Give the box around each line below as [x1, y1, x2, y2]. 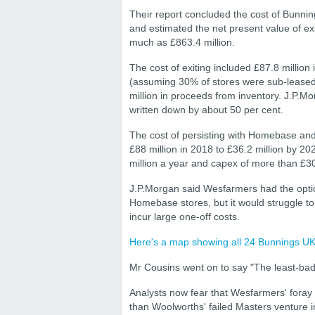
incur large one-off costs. [129, 211, 240, 223]
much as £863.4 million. [129, 37, 235, 49]
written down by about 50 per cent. [129, 104, 283, 116]
